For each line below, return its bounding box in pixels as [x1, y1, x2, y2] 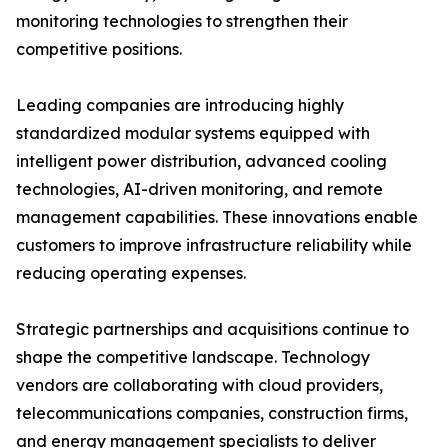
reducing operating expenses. [16, 263, 246, 284]
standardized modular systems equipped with [16, 123, 370, 144]
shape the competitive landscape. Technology [16, 347, 370, 368]
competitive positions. [16, 39, 182, 60]
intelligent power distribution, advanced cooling [16, 151, 387, 172]
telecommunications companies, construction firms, [16, 403, 408, 424]
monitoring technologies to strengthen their [16, 11, 348, 32]
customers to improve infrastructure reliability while [16, 235, 412, 256]
